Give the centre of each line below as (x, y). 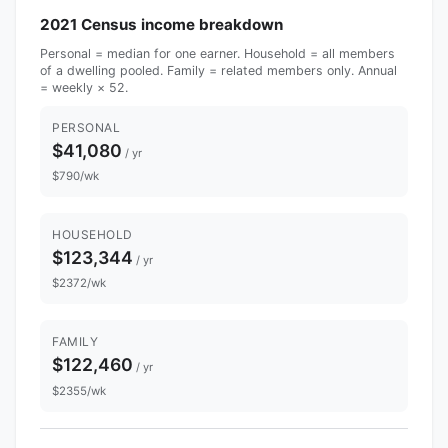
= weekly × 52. (84, 87)
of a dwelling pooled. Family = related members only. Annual (218, 70)
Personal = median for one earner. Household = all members (217, 53)
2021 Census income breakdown (161, 24)
